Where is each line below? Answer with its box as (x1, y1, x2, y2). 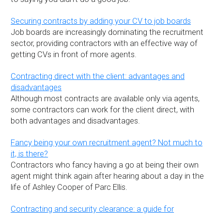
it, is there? (11, 149, 48, 158)
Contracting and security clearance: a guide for (11, 204, 174, 214)
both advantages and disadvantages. (11, 116, 140, 125)
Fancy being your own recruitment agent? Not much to (11, 138, 203, 147)
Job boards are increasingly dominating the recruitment (11, 27, 204, 37)
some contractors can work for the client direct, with (11, 105, 195, 114)
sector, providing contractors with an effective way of (11, 38, 198, 48)
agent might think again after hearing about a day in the (11, 171, 204, 181)
